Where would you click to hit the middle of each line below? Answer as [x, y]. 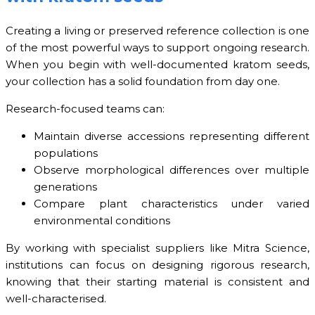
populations [66, 153]
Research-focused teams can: [85, 109]
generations [65, 187]
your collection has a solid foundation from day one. [143, 82]
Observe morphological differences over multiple [172, 170]
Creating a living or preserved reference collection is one [157, 31]
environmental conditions [102, 221]
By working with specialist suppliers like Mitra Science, [157, 248]
